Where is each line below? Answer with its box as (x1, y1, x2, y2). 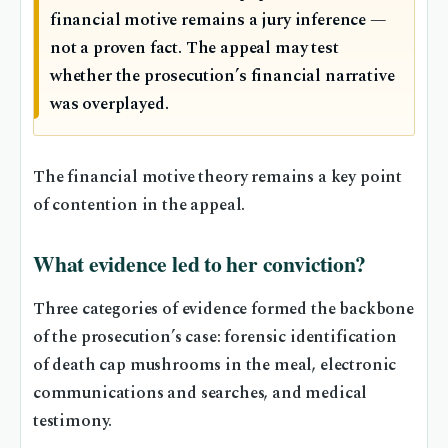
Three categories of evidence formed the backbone (33, 297, 414, 323)
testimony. (33, 409, 113, 435)
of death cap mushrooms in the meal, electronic (33, 353, 397, 379)
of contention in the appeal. (33, 193, 246, 219)
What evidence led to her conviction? (33, 248, 367, 280)
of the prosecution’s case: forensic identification (33, 325, 397, 351)
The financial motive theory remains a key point (33, 165, 403, 191)
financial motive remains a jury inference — (50, 8, 387, 34)
